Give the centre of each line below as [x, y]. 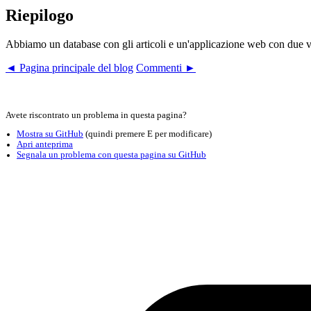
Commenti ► [166, 68]
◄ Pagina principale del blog [69, 68]
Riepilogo [40, 15]
